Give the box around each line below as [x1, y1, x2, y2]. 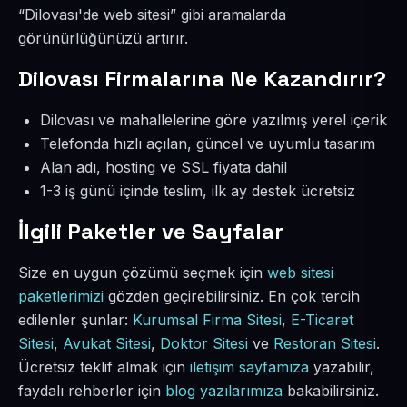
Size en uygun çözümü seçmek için [18, 263, 267, 282]
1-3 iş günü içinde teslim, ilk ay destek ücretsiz [40, 182, 355, 200]
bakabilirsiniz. [283, 382, 379, 400]
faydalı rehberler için [18, 382, 165, 400]
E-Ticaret [291, 311, 353, 329]
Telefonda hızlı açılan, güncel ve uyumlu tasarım [40, 134, 375, 153]
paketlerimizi [18, 287, 104, 305]
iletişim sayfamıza [190, 358, 309, 376]
